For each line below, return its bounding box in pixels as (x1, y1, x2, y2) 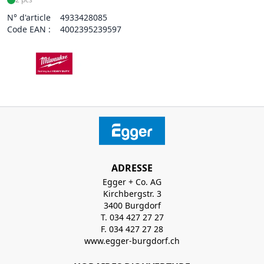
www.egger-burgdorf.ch (84, 235, 180, 246)
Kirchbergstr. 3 (103, 188, 161, 199)
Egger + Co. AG (103, 176, 161, 187)
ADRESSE (111, 161, 153, 174)
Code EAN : (7, 24, 51, 35)
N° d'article (7, 12, 51, 23)
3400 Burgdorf (103, 200, 161, 211)
